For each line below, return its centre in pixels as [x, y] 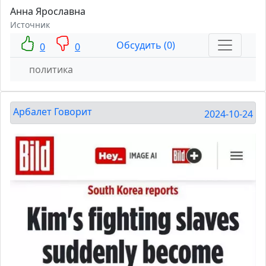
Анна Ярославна [48, 12]
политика [51, 70]
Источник [30, 25]
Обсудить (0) [145, 45]
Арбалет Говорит [53, 112]
